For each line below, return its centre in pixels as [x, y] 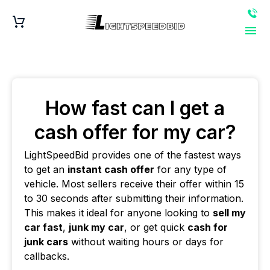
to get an [46, 169]
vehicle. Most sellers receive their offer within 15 [134, 184]
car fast [43, 227]
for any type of [190, 169]
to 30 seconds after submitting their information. [134, 198]
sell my [229, 213]
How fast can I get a [135, 108]
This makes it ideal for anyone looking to [118, 213]
